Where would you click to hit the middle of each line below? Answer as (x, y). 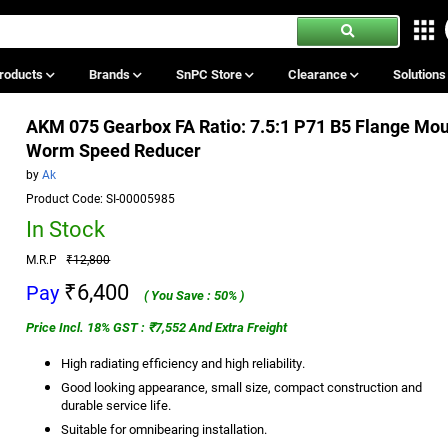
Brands (110, 73)
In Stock (66, 228)
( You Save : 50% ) (195, 294)
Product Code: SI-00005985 (101, 197)
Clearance (318, 73)
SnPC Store (210, 73)
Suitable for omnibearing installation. (164, 428)
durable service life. (116, 404)
